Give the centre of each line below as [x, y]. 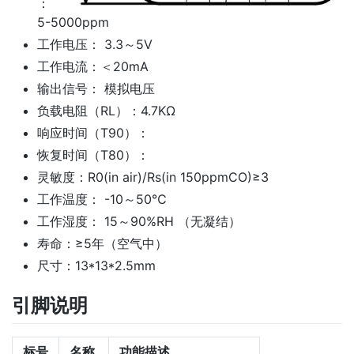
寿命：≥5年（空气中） [102, 243]
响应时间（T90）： [93, 132]
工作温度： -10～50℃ [102, 199]
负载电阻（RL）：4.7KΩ [106, 110]
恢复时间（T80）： [93, 154]
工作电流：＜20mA [93, 66]
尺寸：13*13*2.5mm [96, 265]
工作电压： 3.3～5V [95, 44]
